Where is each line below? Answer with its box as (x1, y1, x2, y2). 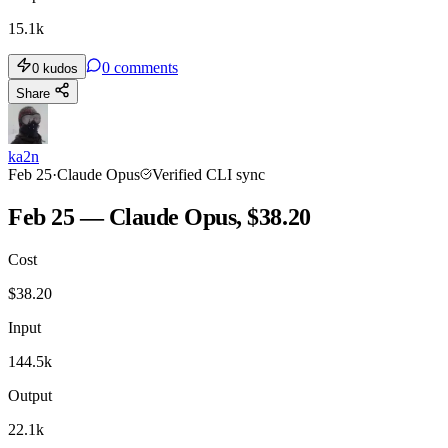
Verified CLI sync (152, 165, 265, 183)
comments (114, 58, 178, 76)
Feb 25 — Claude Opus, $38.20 (8, 203, 311, 230)
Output (8, 386, 52, 404)
